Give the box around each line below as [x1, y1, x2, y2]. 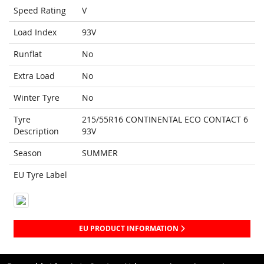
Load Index [14, 27, 57, 38]
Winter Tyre [14, 92, 60, 104]
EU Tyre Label [14, 169, 67, 181]
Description [14, 126, 59, 137]
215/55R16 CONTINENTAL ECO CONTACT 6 [82, 114, 248, 126]
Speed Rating [14, 5, 66, 16]
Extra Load [14, 70, 55, 82]
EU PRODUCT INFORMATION [79, 223, 180, 234]
